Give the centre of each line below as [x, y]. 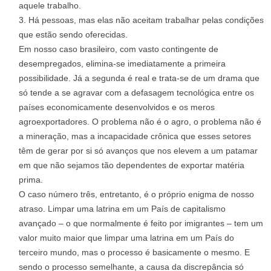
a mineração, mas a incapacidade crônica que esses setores [135, 136]
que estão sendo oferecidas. [73, 34]
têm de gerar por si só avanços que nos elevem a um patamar [138, 151]
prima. [31, 180]
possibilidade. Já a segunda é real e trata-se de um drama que [139, 78]
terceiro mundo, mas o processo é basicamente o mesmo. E [134, 252]
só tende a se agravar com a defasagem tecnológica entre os [136, 93]
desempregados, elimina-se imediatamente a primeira [122, 64]
